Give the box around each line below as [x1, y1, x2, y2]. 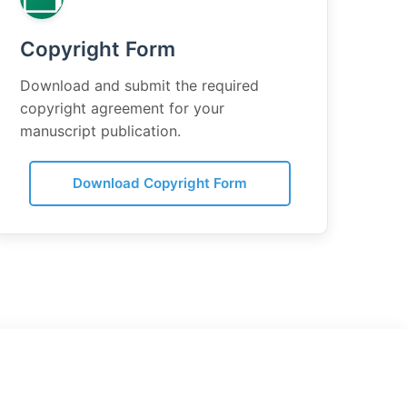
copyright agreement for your [20, 99, 224, 117]
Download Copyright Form [73, 174, 247, 192]
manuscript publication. [20, 122, 181, 140]
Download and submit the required [20, 76, 259, 94]
